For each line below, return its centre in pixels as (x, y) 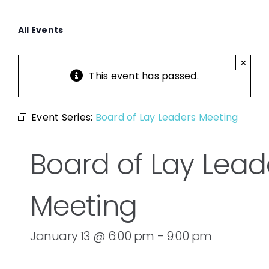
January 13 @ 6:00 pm (92, 236)
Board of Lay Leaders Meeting (167, 118)
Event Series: (63, 118)
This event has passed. (144, 76)
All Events (41, 30)
